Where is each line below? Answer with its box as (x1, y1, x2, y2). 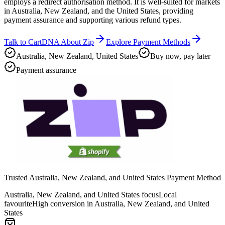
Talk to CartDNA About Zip (4, 38, 94, 47)
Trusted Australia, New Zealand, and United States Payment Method (4, 173, 221, 182)
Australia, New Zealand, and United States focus (4, 190, 159, 199)
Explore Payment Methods (106, 38, 190, 47)
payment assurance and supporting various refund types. (4, 16, 181, 25)
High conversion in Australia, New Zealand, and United (32, 199, 209, 208)
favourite (4, 199, 32, 208)
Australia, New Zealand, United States (16, 52, 138, 61)
